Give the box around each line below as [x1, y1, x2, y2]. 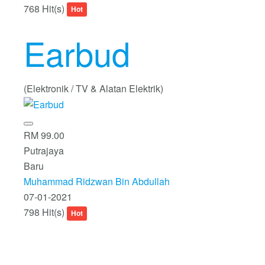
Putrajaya [24, 144, 64, 158]
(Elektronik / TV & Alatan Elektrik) [24, 81, 163, 95]
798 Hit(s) [24, 205, 67, 219]
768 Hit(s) [24, 1, 67, 15]
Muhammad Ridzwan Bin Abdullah [24, 174, 170, 189]
